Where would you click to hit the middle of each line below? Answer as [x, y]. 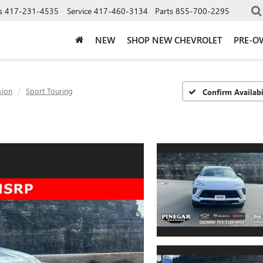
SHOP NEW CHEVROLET [174, 40]
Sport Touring [49, 91]
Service [79, 11]
